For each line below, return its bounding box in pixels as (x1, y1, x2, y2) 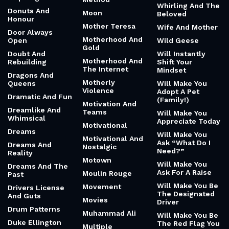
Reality (8, 149, 33, 157)
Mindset (157, 66, 186, 74)
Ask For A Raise (157, 168, 212, 176)
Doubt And (8, 50, 45, 58)
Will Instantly (157, 50, 205, 58)
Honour (8, 15, 34, 23)
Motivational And (82, 134, 143, 143)
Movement (82, 182, 121, 191)
